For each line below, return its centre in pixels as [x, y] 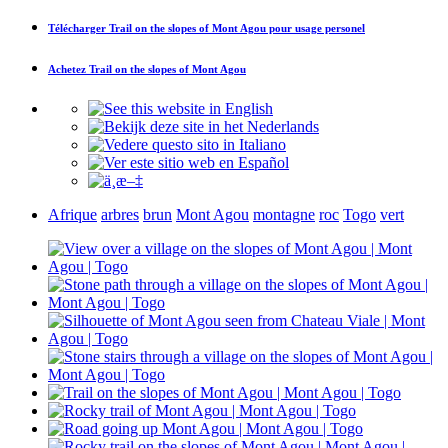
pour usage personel [315, 27]
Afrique [72, 214]
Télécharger [78, 27]
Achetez [68, 68]
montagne [284, 214]
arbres [120, 214]
